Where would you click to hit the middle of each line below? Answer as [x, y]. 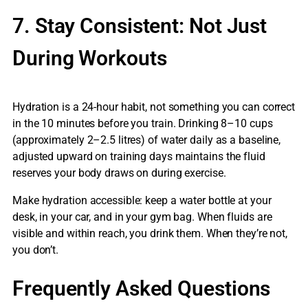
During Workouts [90, 58]
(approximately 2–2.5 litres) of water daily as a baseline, [147, 140]
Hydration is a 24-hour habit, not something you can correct [154, 107]
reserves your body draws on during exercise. [119, 173]
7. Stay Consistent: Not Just [140, 26]
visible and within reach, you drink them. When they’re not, [150, 234]
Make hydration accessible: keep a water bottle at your [142, 201]
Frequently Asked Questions [142, 289]
